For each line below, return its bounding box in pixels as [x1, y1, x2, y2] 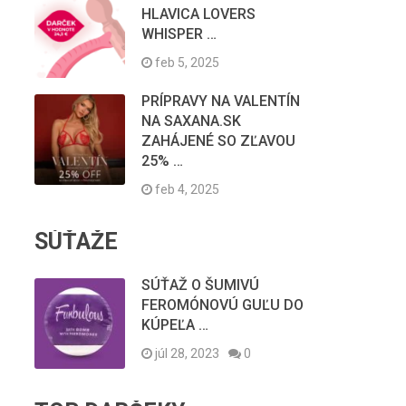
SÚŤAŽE [34, 228, 118, 256]
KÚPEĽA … [140, 316, 208, 334]
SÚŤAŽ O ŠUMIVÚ [140, 276, 259, 295]
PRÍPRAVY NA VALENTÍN [140, 92, 300, 111]
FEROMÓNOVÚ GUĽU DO [140, 296, 304, 314]
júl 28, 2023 [151, 346, 219, 362]
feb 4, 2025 [151, 182, 219, 198]
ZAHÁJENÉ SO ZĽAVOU [140, 132, 295, 150]
